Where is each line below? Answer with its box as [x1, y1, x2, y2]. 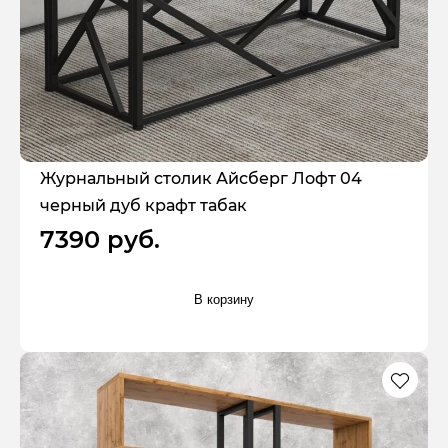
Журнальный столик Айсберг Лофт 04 [40, 169, 362, 189]
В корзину [194, 291, 254, 307]
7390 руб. [40, 225, 160, 255]
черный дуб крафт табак [40, 196, 247, 216]
